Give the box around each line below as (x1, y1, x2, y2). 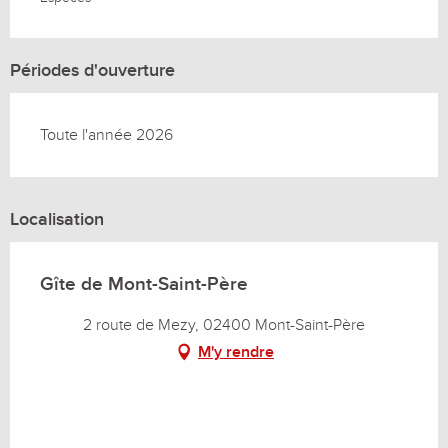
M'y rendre (198, 342, 274, 363)
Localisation (10, 209, 104, 231)
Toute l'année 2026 (40, 125, 173, 146)
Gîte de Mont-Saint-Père (40, 273, 248, 297)
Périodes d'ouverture (10, 60, 175, 82)
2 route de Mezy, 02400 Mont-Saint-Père (83, 315, 365, 336)
